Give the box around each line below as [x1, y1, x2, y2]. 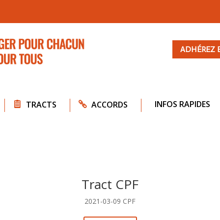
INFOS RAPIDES [155, 99, 210, 110]
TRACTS [26, 99, 56, 110]
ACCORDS [91, 99, 128, 110]
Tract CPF [82, 175, 138, 193]
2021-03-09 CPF [84, 196, 136, 206]
